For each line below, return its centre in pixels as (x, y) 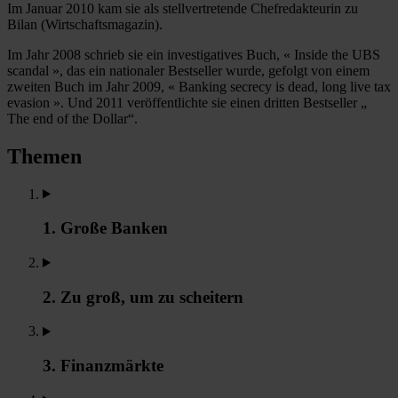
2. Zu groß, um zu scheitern (143, 297)
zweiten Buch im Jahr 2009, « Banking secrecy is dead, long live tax (199, 86)
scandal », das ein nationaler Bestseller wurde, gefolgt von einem (188, 70)
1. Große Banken (105, 228)
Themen (44, 156)
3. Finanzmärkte (103, 366)
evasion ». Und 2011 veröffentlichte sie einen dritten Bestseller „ (187, 102)
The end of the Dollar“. (72, 118)
